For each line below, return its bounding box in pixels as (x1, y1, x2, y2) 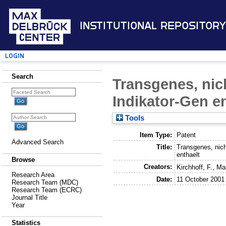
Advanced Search (12, 138, 64, 146)
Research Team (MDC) (12, 179, 78, 186)
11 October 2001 (177, 175, 225, 183)
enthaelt (177, 150, 200, 158)
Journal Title (12, 194, 47, 201)
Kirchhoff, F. (177, 163, 213, 171)
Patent (177, 131, 196, 139)
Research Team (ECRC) (12, 186, 82, 194)
